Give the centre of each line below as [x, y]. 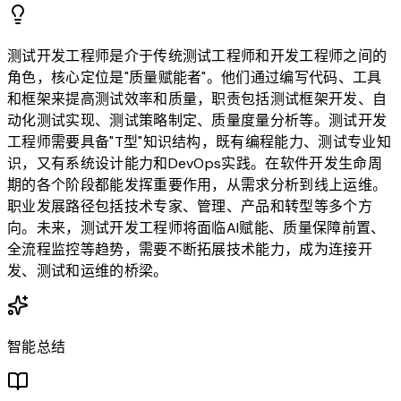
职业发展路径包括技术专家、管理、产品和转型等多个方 [190, 207]
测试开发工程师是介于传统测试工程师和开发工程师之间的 [197, 56]
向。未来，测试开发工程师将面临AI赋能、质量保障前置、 [196, 228]
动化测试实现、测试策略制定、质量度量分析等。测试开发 [197, 121]
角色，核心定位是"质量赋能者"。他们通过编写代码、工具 [195, 78]
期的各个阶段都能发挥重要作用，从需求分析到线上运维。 [197, 185]
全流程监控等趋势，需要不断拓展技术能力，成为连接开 [190, 250]
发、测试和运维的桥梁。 [88, 271]
